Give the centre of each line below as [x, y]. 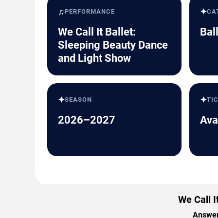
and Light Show [94, 58]
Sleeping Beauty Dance [113, 45]
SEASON [79, 99]
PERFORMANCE [90, 11]
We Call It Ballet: [97, 32]
